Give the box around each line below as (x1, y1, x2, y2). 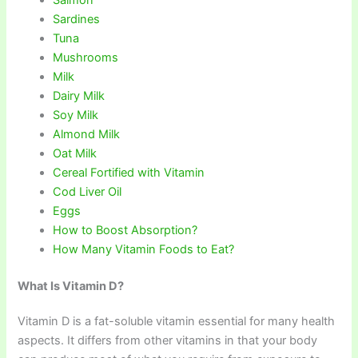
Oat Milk (53, 146, 97, 161)
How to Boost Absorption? (53, 223, 198, 238)
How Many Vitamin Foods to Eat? (53, 242, 235, 257)
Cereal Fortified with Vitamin (53, 165, 205, 181)
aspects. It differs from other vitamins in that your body (18, 333, 318, 348)
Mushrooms (53, 50, 119, 66)
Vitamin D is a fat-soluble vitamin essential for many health (18, 314, 336, 329)
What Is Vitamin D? (18, 279, 125, 294)
